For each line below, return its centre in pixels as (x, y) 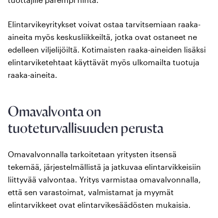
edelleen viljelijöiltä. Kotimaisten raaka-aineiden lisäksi (107, 49)
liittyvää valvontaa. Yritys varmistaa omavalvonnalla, (104, 179)
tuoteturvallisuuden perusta (86, 128)
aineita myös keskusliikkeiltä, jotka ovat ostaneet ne (102, 36)
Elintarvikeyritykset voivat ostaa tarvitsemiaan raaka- (104, 24)
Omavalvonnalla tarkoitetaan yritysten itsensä (92, 154)
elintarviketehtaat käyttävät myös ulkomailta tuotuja (104, 62)
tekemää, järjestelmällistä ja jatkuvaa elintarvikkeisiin (104, 166)
